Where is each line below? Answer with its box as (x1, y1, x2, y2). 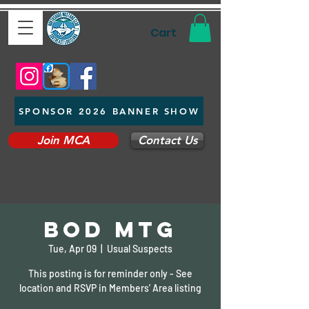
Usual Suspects (107, 242, 172, 255)
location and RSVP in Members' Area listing (19, 281, 201, 294)
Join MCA (37, 132, 90, 147)
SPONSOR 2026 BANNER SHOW (18, 105, 200, 117)
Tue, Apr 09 (48, 242, 97, 255)
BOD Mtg (43, 215, 177, 243)
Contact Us (137, 132, 197, 147)
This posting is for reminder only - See (28, 267, 192, 279)
